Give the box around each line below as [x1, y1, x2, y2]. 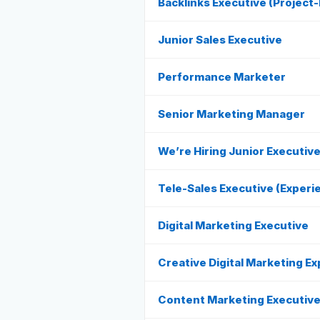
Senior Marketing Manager [158, 107, 305, 121]
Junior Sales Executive [158, 33, 282, 46]
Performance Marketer [158, 70, 286, 84]
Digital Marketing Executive [158, 219, 309, 232]
